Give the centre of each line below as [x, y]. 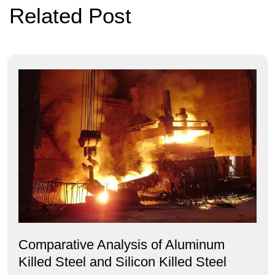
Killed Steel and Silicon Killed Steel [122, 262]
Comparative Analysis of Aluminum [122, 245]
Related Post [70, 16]
